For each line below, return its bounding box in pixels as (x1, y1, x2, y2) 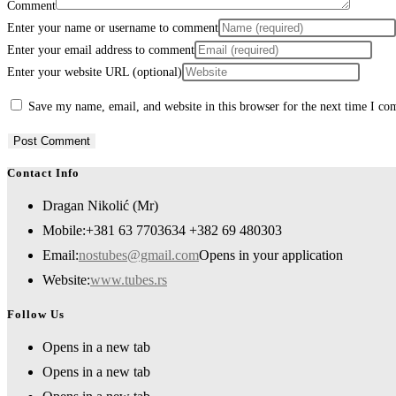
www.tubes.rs (90, 272, 167, 288)
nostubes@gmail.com (79, 247, 199, 263)
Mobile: (42, 223, 86, 239)
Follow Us (7, 307, 65, 321)
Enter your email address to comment (7, 42, 194, 57)
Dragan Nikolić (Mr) (42, 198, 158, 214)
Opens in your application (199, 247, 343, 263)
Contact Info (7, 166, 80, 180)
